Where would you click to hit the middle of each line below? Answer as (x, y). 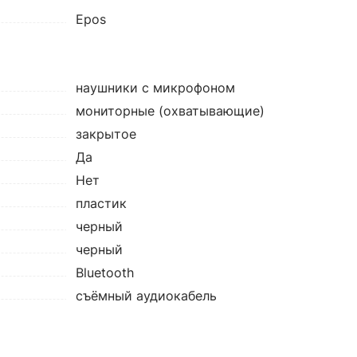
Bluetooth (104, 273)
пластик (101, 203)
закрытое (106, 134)
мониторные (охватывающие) (170, 111)
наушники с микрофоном (155, 88)
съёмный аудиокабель (146, 296)
